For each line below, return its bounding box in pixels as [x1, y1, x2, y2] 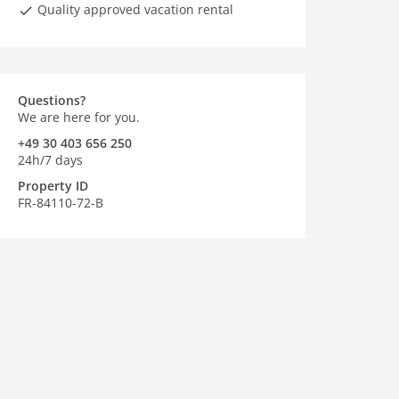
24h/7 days [18, 151, 83, 168]
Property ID [18, 177, 88, 194]
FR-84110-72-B [18, 194, 103, 211]
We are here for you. [18, 109, 140, 126]
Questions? [18, 92, 85, 109]
